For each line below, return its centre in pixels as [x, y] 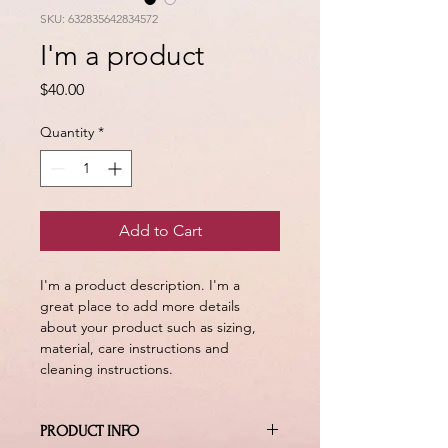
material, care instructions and [136, 348]
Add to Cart [160, 230]
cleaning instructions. [106, 369]
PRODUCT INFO [89, 431]
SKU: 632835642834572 [99, 18]
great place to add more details [142, 306]
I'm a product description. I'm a [142, 285]
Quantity [67, 132]
